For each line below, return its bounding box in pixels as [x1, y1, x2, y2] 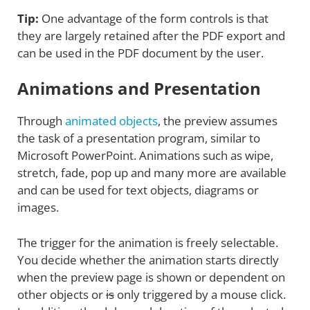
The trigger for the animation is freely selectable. [17, 234, 278, 250]
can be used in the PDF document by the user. [17, 44, 264, 61]
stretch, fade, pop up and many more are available [17, 165, 286, 181]
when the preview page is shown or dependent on [17, 268, 285, 285]
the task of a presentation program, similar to [17, 130, 260, 147]
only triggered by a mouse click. [114, 286, 286, 302]
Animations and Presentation [17, 77, 261, 100]
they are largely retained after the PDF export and [17, 27, 285, 44]
